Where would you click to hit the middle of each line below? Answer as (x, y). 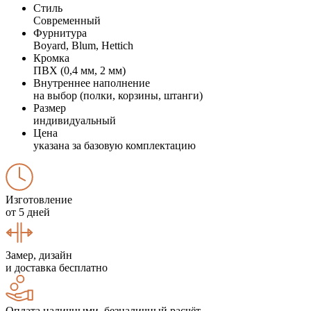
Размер (50, 108)
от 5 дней (28, 212)
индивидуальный (75, 120)
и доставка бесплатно (57, 267)
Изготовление (39, 199)
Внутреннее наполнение (92, 83)
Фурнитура (60, 33)
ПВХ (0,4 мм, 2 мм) (79, 70)
